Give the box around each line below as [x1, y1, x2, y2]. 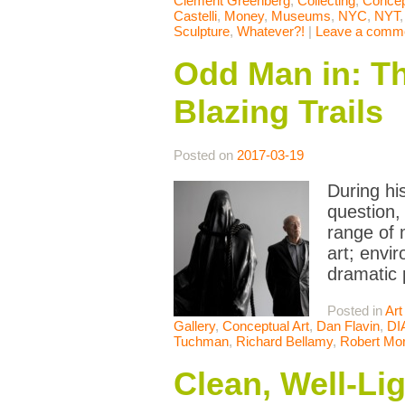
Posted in [327, 303, 385, 319]
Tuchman [174, 334, 229, 350]
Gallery [174, 318, 215, 334]
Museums [271, 8, 331, 24]
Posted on [174, 147, 237, 164]
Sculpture [174, 24, 230, 40]
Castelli [174, 8, 217, 24]
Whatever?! [237, 24, 305, 40]
